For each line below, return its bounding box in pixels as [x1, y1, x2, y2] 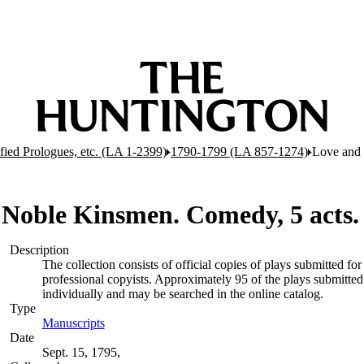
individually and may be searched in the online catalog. [41, 287, 323, 301]
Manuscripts [41, 316, 105, 330]
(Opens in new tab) [104, 316, 203, 330]
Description [9, 243, 69, 257]
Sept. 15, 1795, [41, 345, 120, 359]
